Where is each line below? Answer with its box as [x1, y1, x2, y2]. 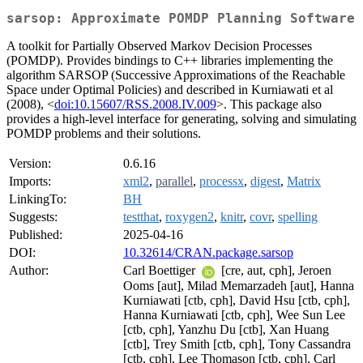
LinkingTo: [9, 192, 66, 207]
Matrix [287, 174, 321, 189]
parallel [156, 174, 193, 189]
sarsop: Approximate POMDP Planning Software [6, 11, 355, 27]
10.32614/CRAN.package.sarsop [123, 246, 293, 260]
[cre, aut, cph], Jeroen [218, 263, 331, 278]
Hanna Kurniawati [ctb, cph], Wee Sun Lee [123, 307, 345, 322]
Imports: [9, 174, 51, 189]
